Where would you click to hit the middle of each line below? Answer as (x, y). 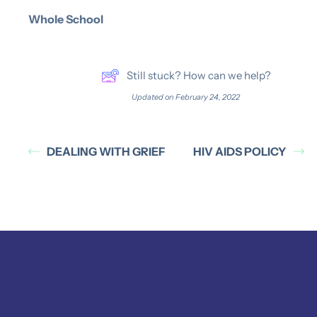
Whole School (66, 19)
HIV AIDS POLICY (239, 151)
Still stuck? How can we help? (198, 75)
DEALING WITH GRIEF (106, 151)
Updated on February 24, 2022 (186, 97)
